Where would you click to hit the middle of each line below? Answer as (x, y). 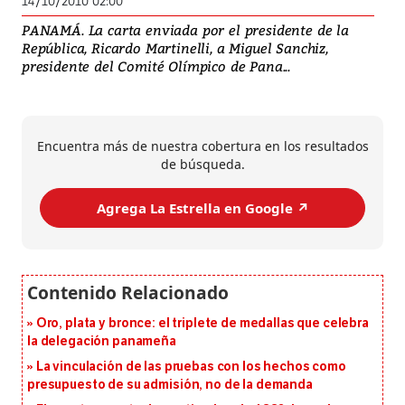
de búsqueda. (202, 165)
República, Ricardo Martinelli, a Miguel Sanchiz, (175, 48)
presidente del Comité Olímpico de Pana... (156, 66)
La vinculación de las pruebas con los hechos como (191, 367)
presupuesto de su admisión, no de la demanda (170, 385)
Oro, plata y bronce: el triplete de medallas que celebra (202, 324)
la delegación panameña (102, 342)
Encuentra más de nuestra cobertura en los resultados (202, 146)
